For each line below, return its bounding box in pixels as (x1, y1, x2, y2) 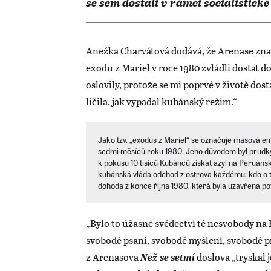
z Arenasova (86, 250, 140, 264)
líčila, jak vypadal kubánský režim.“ (86, 94, 239, 109)
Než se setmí (140, 250, 197, 264)
